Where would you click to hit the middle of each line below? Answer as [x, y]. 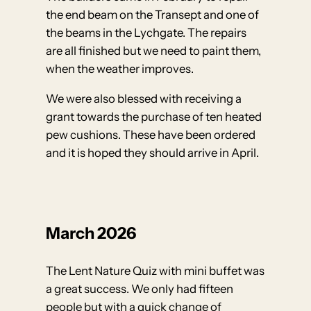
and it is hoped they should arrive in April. [153, 153]
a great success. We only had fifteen [140, 288]
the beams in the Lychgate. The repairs [146, 33]
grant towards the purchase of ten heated [154, 117]
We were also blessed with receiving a [144, 99]
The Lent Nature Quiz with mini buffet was [155, 270]
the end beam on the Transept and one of [153, 15]
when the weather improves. [120, 69]
